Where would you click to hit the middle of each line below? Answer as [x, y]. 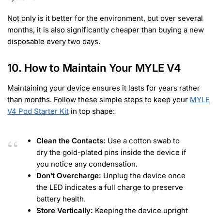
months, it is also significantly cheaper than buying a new [106, 30]
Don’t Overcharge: [69, 176]
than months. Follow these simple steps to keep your [99, 99]
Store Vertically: [65, 211]
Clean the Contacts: [71, 141]
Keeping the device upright [140, 211]
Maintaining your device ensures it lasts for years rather [104, 88]
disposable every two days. [54, 42]
